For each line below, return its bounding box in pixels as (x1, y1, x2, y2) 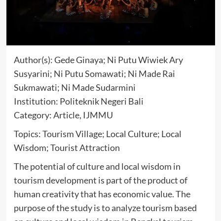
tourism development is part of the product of (13, 174, 187, 185)
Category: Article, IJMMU (13, 109, 113, 120)
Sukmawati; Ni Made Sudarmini (13, 81, 136, 93)
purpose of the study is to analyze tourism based (13, 202, 197, 213)
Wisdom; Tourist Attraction (13, 142, 120, 153)
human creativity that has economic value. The (13, 188, 190, 199)
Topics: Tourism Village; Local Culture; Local (13, 128, 182, 139)
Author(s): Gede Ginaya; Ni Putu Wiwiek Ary (13, 54, 183, 65)
